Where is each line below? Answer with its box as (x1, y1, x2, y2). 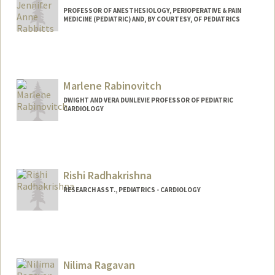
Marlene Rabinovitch (63, 79, 161, 93)
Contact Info (27, 50, 79, 62)
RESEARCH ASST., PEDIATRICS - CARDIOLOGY (63, 185, 201, 194)
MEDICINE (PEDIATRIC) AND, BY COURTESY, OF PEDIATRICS (63, 15, 240, 24)
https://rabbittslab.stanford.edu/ (115, 66, 217, 76)
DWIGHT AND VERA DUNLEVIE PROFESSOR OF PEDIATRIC (63, 96, 233, 105)
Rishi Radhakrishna (63, 168, 152, 182)
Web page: (27, 65, 69, 77)
